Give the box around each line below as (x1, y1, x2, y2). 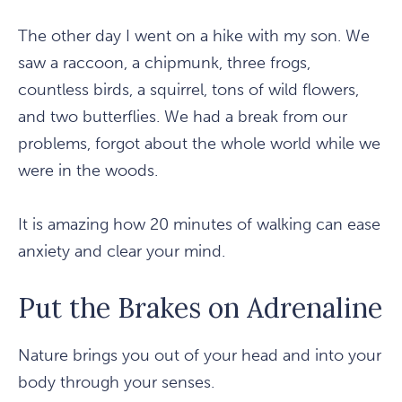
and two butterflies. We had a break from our (18, 107, 347, 127)
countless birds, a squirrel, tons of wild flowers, (18, 80, 359, 100)
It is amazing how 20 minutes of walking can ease (18, 214, 380, 235)
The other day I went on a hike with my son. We (18, 26, 370, 47)
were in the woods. (18, 161, 158, 181)
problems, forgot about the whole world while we (18, 134, 380, 154)
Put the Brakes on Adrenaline (18, 291, 382, 326)
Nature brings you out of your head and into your (18, 345, 381, 366)
